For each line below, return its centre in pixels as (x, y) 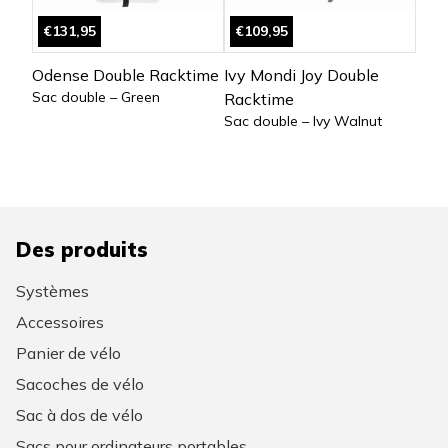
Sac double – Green (96, 97)
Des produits (82, 250)
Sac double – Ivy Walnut (303, 121)
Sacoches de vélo (80, 383)
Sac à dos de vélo (79, 414)
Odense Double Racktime (125, 75)
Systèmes (52, 290)
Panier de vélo (68, 352)
